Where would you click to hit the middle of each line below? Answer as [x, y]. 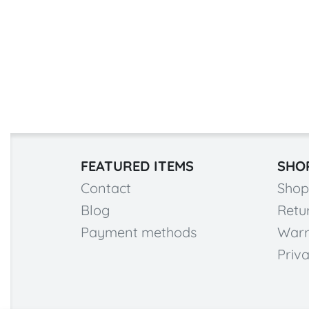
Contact [106, 188]
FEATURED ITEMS [137, 166]
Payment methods [139, 232]
